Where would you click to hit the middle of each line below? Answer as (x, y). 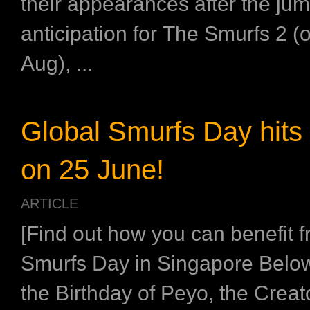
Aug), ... (57, 63)
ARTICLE (49, 203)
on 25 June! (92, 169)
